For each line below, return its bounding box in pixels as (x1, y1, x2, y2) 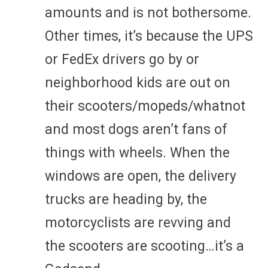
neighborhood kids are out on (45, 74, 230, 91)
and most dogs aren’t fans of (45, 121, 227, 138)
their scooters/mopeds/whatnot (45, 98, 245, 114)
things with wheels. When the (45, 144, 230, 161)
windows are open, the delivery (45, 167, 236, 184)
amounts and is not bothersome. (45, 4, 251, 21)
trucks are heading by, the (45, 191, 207, 208)
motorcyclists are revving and (45, 214, 231, 231)
